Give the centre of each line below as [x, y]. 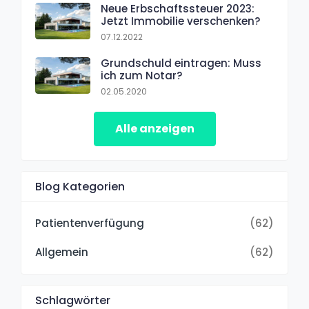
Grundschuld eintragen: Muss [181, 63]
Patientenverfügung [90, 223]
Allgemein [62, 252]
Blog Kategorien [80, 186]
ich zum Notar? [141, 75]
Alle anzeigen [154, 128]
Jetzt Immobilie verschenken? [180, 21]
